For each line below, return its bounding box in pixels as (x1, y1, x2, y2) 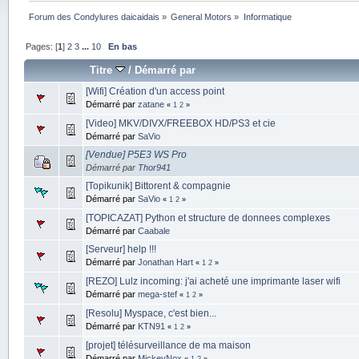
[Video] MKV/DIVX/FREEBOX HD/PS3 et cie (85, 117, 276, 129)
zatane (137, 99, 164, 109)
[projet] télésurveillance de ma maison (85, 339, 251, 351)
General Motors (171, 11, 232, 22)
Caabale (137, 225, 170, 236)
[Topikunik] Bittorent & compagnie (85, 179, 231, 192)
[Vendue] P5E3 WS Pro (85, 148, 187, 160)
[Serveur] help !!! (85, 243, 156, 255)
